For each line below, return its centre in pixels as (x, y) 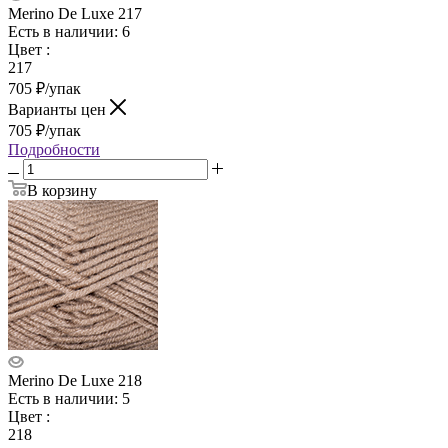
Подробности (54, 149)
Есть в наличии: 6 (69, 31)
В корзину (62, 190)
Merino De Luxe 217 (75, 13)
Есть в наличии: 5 (69, 398)
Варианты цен (59, 109)
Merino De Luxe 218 (75, 380)
